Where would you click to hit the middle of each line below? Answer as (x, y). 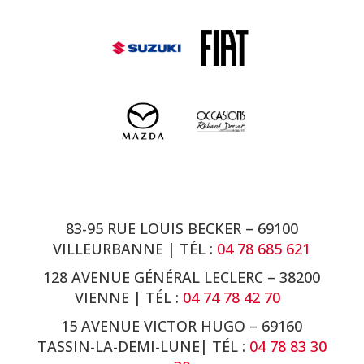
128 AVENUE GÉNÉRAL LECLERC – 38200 (182, 277)
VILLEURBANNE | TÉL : (135, 248)
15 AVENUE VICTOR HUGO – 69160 (182, 325)
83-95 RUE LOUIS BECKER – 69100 (182, 228)
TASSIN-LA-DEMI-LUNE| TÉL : (143, 346)
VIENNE (104, 297)
